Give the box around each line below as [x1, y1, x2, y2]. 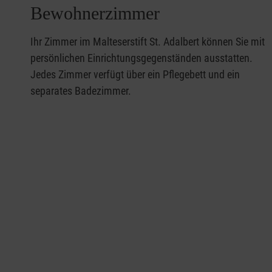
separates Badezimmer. [30, 84, 131, 97]
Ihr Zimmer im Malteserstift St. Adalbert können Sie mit [30, 35, 265, 48]
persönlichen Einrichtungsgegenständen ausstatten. [30, 52, 253, 64]
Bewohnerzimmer [30, 3, 160, 23]
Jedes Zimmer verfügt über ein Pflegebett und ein [30, 68, 240, 81]
